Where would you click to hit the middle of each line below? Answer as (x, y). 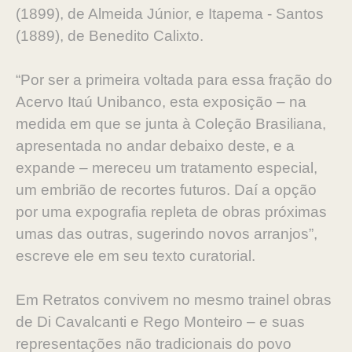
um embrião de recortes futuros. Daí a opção (166, 190)
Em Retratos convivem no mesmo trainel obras (174, 300)
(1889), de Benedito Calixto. (110, 36)
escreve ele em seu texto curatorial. (136, 256)
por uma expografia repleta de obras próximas (171, 212)
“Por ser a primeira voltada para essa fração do (174, 80)
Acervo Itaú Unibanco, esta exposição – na (161, 102)
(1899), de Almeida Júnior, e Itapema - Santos (170, 14)
